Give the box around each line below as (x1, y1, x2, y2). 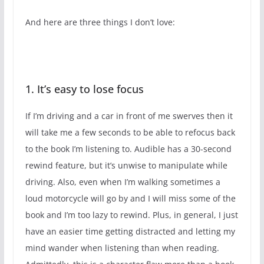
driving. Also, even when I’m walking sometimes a (25, 176, 220, 187)
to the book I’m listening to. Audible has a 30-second (25, 143, 232, 154)
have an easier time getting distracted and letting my (25, 225, 235, 237)
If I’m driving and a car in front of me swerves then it (25, 110, 233, 121)
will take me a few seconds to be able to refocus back (25, 126, 235, 138)
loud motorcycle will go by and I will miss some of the (25, 192, 236, 204)
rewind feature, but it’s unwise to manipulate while (25, 159, 227, 171)
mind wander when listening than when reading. (25, 242, 219, 253)
